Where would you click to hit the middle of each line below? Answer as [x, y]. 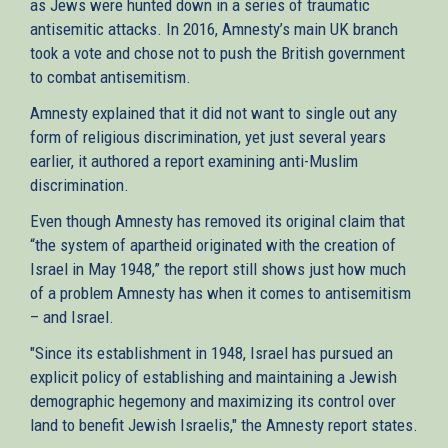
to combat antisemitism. [110, 76]
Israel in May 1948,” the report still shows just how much [218, 268]
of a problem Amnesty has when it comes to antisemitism [220, 292]
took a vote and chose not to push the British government [217, 52]
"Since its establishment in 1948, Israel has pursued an [211, 352]
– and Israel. [72, 316]
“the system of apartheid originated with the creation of [213, 244]
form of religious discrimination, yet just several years [208, 136]
